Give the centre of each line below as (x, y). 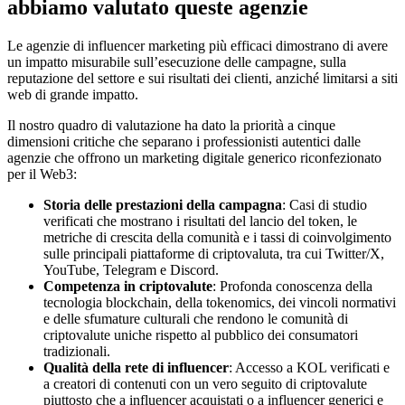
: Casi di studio (325, 205)
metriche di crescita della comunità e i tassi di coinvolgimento (217, 238)
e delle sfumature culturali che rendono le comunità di (196, 319)
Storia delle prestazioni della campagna (163, 205)
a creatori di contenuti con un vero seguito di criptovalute (205, 384)
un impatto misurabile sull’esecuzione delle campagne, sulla (177, 62)
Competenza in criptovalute (128, 287)
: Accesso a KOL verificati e (309, 368)
